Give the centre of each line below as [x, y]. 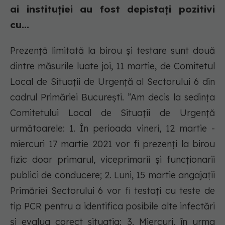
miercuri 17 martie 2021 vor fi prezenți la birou [113, 144]
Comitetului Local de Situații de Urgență [113, 113]
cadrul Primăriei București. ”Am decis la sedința [113, 97]
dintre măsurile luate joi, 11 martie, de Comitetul [113, 66]
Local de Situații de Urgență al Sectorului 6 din [113, 82]
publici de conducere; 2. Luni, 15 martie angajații [113, 175]
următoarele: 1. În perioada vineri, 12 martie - [113, 129]
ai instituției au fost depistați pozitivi [113, 9]
